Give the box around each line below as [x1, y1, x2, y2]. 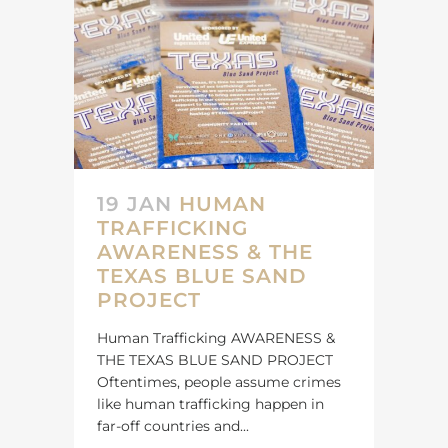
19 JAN [97, 191, 172, 216]
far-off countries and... [97, 416, 249, 435]
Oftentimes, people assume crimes [97, 372, 341, 391]
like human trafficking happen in [97, 394, 324, 413]
